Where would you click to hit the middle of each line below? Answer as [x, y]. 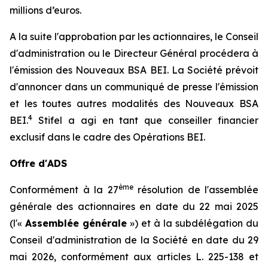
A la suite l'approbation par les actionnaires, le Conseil [134, 36]
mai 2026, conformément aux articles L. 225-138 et [134, 257]
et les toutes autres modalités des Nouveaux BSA [134, 103]
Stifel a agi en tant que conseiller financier [145, 120]
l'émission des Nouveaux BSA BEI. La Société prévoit [134, 70]
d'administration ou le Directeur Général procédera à [134, 53]
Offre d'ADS [38, 163]
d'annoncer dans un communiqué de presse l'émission [134, 87]
